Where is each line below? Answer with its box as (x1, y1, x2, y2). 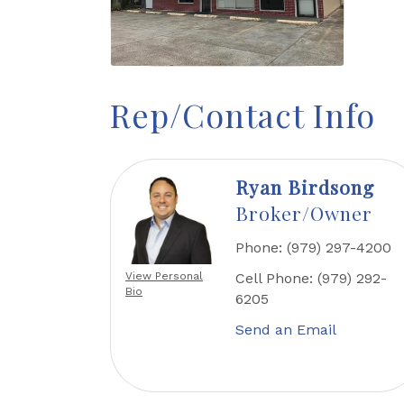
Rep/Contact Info (110, 93, 375, 137)
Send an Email (234, 321, 336, 339)
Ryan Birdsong (234, 174, 374, 200)
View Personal (125, 270, 203, 283)
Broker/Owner (234, 200, 372, 226)
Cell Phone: (234, 270, 313, 288)
